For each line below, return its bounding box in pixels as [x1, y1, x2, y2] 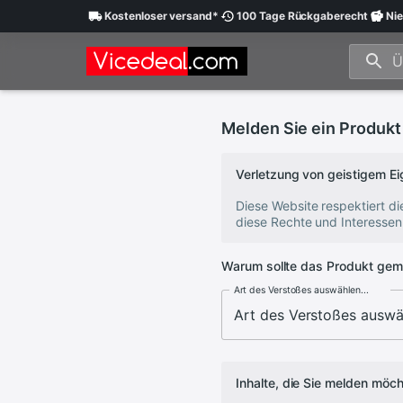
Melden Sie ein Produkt [221, 119, 401, 138]
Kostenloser [104, 9, 167, 22]
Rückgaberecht [284, 9, 368, 22]
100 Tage [237, 9, 285, 22]
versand [166, 9, 213, 22]
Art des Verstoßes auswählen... [234, 283, 369, 295]
